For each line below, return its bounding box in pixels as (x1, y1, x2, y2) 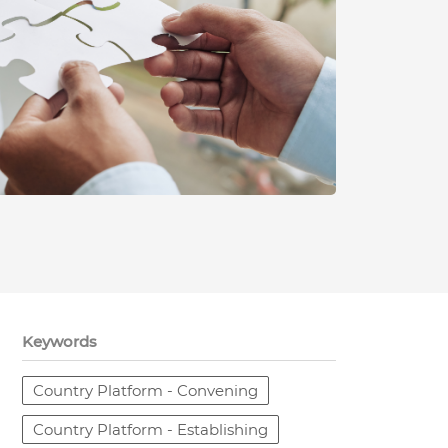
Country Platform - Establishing (33, 420, 269, 439)
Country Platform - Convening (33, 381, 259, 400)
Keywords (22, 332, 98, 351)
